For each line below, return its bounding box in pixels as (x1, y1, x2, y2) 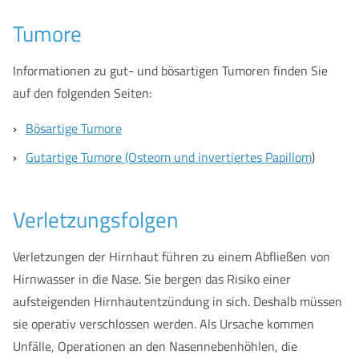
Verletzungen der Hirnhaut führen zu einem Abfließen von (13, 247, 330, 266)
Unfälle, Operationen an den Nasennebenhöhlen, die (13, 337, 297, 356)
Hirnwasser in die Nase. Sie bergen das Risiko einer (13, 269, 291, 288)
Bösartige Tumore (26, 119, 122, 138)
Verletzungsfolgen (13, 203, 179, 236)
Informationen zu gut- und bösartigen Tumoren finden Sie (13, 61, 328, 80)
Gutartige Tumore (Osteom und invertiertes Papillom (26, 147, 312, 167)
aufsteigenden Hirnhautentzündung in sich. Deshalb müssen (13, 292, 342, 311)
